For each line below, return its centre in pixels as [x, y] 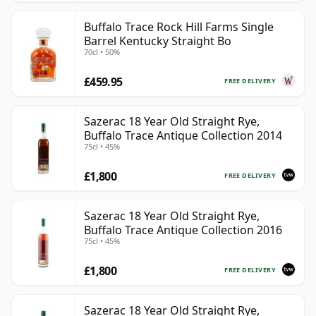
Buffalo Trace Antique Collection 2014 [183, 136]
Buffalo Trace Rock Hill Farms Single [179, 27]
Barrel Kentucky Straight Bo [158, 41]
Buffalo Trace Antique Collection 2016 [183, 230]
